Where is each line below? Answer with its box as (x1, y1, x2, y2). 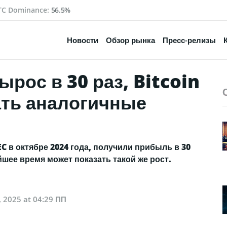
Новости (67, 35, 98, 45)
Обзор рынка (106, 35, 155, 45)
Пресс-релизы (163, 35, 216, 45)
